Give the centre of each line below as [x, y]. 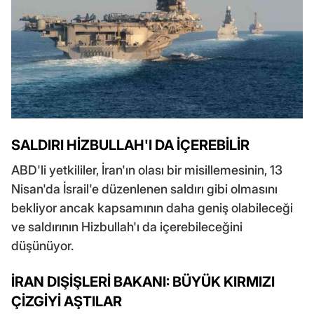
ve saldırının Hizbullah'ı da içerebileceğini [127, 227]
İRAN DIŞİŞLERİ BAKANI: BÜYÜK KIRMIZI [143, 282]
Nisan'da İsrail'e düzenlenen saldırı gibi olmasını [144, 189]
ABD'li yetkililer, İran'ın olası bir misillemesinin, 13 [147, 170]
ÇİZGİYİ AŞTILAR [67, 302]
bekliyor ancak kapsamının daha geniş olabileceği [152, 208]
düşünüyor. [42, 246]
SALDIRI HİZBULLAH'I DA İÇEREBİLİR [130, 145]
